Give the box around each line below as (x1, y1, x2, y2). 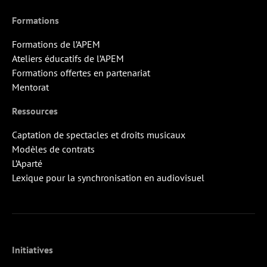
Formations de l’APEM (12, 38, 100, 50)
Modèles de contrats (12, 142, 95, 155)
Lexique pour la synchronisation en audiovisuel (12, 171, 204, 184)
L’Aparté (12, 157, 42, 169)
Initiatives (12, 243, 53, 256)
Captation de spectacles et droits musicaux (12, 128, 185, 141)
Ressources (12, 104, 58, 117)
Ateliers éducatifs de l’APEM (12, 52, 124, 64)
